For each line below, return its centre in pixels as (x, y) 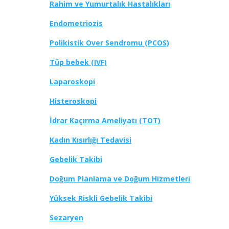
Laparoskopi (72, 82)
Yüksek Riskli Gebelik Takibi (101, 198)
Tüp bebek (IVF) (78, 62)
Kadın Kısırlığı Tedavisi (90, 140)
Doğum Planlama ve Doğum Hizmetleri (120, 179)
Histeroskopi (73, 101)
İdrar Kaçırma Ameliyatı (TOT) (105, 121)
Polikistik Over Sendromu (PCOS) (109, 43)
